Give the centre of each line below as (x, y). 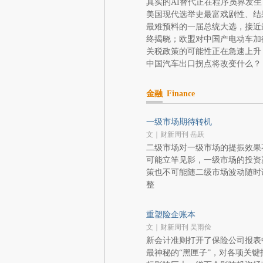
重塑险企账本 (171, 215)
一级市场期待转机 (179, 122)
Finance (181, 94)
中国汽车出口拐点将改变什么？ (203, 64)
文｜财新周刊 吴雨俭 (178, 227)
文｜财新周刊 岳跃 (175, 134)
